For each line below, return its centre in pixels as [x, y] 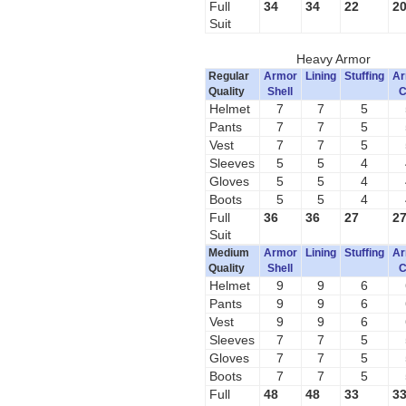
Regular [229, 77]
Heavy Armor [334, 59]
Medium [229, 253]
